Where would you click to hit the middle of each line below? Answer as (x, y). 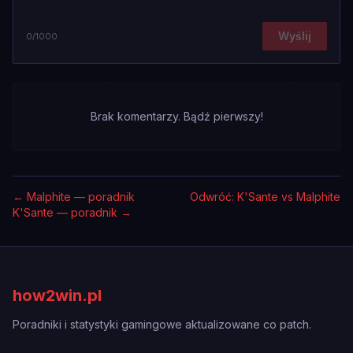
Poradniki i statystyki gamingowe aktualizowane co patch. (162, 324)
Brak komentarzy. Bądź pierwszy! (176, 116)
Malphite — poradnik (81, 197)
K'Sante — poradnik (65, 212)
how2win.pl (57, 295)
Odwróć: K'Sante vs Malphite (265, 197)
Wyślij (295, 36)
